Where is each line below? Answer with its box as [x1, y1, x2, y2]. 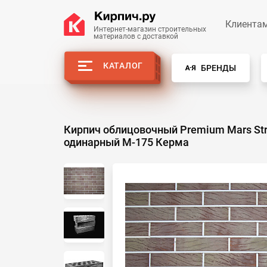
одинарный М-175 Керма [64, 136, 189, 148]
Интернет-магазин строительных [94, 25, 206, 33]
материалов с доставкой [94, 32, 178, 41]
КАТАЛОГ [103, 61, 143, 71]
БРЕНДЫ [201, 63, 236, 73]
